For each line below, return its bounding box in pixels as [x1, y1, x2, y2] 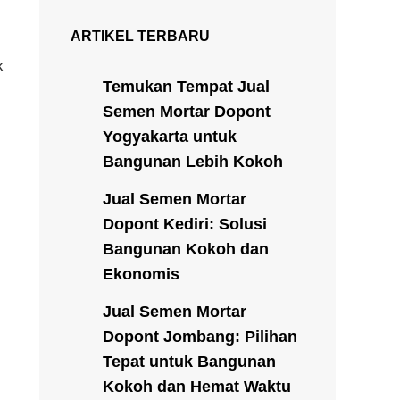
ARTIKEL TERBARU [71, 28, 210, 44]
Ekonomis [103, 264, 179, 283]
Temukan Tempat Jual [103, 77, 270, 96]
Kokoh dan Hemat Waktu [103, 377, 291, 396]
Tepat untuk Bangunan [103, 352, 276, 371]
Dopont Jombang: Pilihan [103, 327, 297, 346]
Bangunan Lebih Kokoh [103, 152, 283, 171]
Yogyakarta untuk [103, 127, 237, 146]
